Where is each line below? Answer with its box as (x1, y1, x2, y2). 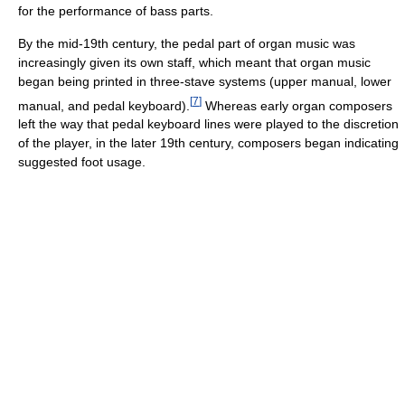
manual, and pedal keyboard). (18, 98, 190, 113)
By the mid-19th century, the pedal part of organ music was (18, 35, 355, 51)
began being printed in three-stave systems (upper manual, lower (18, 73, 391, 89)
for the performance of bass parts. (18, 3, 213, 18)
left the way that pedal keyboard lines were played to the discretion (18, 117, 399, 132)
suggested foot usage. (18, 155, 146, 170)
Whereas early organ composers (202, 98, 392, 113)
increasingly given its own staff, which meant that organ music (18, 54, 371, 70)
